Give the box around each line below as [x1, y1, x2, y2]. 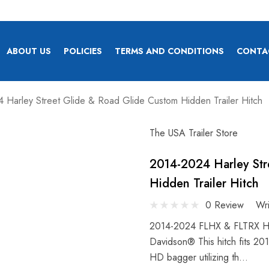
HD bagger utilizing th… [150, 250, 248, 264]
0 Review [205, 198, 244, 212]
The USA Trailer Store [150, 126, 238, 140]
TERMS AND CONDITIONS [114, 45, 224, 57]
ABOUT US [6, 45, 51, 57]
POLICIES [63, 45, 102, 57]
